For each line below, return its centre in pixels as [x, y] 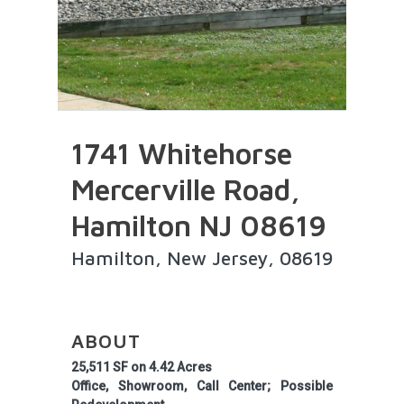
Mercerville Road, [186, 189]
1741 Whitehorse [182, 153]
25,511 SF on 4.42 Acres [142, 367]
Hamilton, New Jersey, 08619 [202, 258]
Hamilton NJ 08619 [199, 225]
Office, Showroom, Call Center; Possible [202, 386]
